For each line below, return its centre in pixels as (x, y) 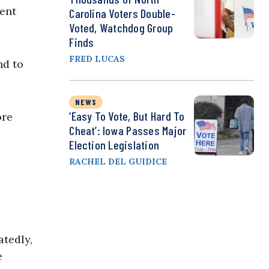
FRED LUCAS (97, 59)
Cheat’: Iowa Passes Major (128, 131)
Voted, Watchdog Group (121, 28)
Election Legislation (114, 145)
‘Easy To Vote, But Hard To (127, 116)
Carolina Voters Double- (122, 14)
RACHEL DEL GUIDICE (118, 162)
